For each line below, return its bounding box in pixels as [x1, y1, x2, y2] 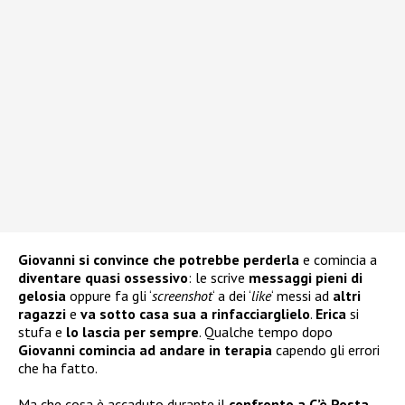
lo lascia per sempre [66, 323, 199, 342]
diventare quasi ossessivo [18, 268, 188, 287]
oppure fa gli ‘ [66, 287, 152, 306]
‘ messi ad [271, 287, 333, 306]
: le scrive [188, 268, 249, 287]
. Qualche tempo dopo [199, 323, 333, 342]
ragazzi [18, 305, 66, 324]
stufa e [18, 323, 66, 342]
